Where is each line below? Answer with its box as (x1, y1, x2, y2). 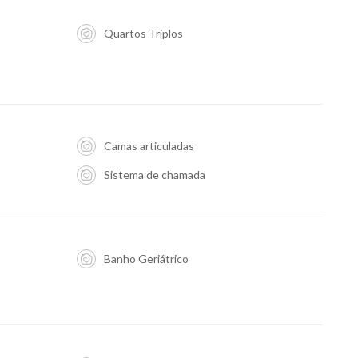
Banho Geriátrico (103, 252, 189, 265)
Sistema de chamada (103, 168, 205, 181)
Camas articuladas (103, 139, 194, 153)
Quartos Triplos (103, 26, 183, 40)
